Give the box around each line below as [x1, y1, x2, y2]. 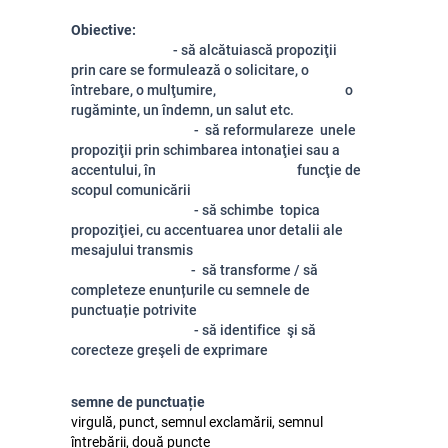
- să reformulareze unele [71, 122, 356, 138]
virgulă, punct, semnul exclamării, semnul [71, 414, 323, 430]
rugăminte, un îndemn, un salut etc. [71, 102, 294, 118]
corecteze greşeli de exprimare [71, 342, 268, 358]
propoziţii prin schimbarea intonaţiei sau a [71, 142, 340, 158]
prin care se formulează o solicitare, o [71, 62, 309, 78]
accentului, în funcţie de [71, 162, 361, 178]
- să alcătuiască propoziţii [71, 42, 337, 58]
